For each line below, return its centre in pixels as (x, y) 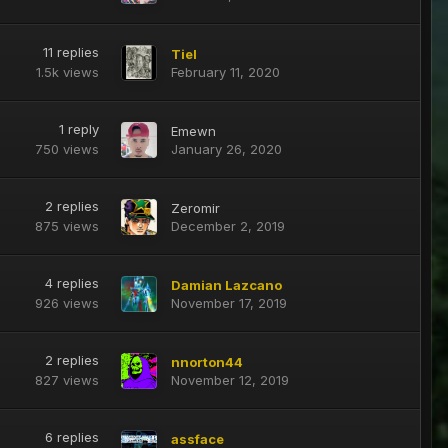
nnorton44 (206, 361)
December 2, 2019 (227, 225)
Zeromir (195, 207)
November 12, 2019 (229, 379)
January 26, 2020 (226, 148)
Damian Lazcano (226, 284)
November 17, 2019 (228, 302)
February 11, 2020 (225, 71)
